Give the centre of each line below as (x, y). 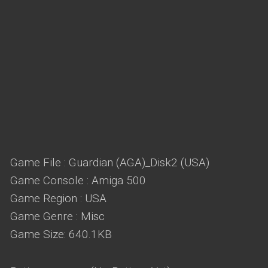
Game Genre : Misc (57, 216)
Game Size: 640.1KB (61, 234)
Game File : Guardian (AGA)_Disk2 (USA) (110, 162)
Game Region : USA (58, 198)
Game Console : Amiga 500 (78, 180)
